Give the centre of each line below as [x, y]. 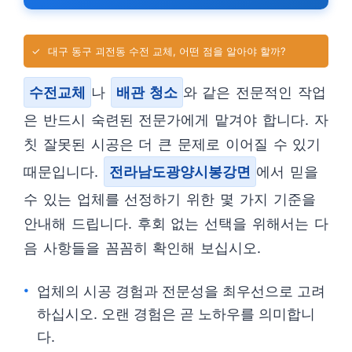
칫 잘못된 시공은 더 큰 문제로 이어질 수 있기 [172, 144]
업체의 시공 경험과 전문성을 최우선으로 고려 [181, 291]
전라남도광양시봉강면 [180, 172]
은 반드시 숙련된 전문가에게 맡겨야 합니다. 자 [176, 120]
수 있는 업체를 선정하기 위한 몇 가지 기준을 [170, 199]
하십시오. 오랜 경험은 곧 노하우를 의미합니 [176, 314]
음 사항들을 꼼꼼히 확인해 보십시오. [143, 248]
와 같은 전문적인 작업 [255, 92]
